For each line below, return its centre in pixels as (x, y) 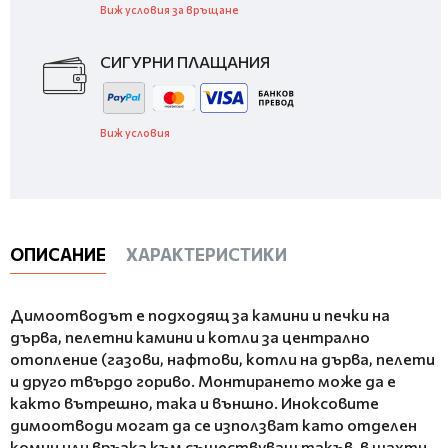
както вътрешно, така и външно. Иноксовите (194, 402)
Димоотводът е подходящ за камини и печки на (200, 314)
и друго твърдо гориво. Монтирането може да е (203, 380)
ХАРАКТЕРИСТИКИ (206, 254)
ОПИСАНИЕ (58, 254)
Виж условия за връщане (169, 9)
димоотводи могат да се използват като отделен (213, 424)
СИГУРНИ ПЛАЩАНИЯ (185, 61)
